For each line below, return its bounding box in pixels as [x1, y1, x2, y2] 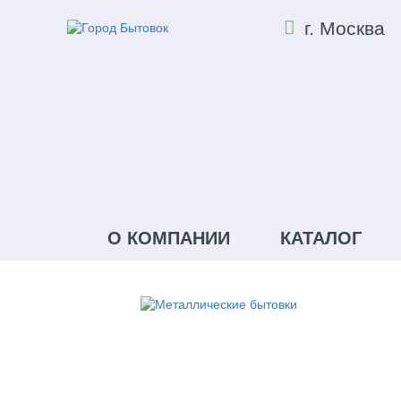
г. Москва [304, 18, 385, 38]
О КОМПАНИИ [107, 228, 230, 248]
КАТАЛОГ [279, 228, 362, 248]
